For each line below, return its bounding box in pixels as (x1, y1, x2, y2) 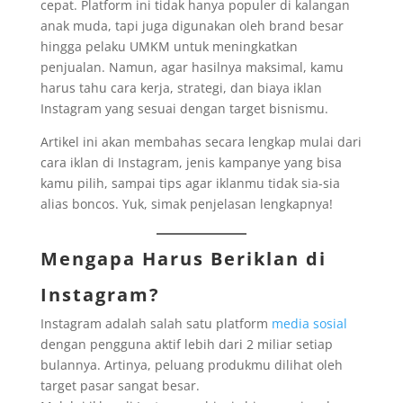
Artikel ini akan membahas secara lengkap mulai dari (40, 133, 362, 151)
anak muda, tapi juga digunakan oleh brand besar (40, 17, 344, 35)
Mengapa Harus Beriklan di (40, 246, 327, 272)
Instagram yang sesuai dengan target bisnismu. (40, 100, 328, 118)
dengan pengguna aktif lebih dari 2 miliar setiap (40, 336, 333, 354)
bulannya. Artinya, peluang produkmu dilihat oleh (40, 356, 343, 374)
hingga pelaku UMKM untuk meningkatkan (40, 38, 298, 56)
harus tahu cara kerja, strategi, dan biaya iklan (40, 79, 322, 97)
